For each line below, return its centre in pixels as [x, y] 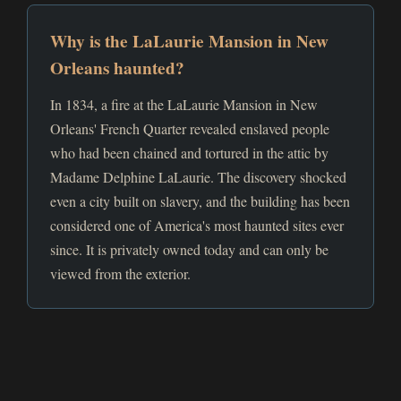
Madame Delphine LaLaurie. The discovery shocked [198, 177]
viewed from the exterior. [120, 273]
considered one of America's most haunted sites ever [197, 225]
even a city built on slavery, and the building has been [200, 201]
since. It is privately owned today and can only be [189, 249]
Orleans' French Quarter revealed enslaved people [190, 128]
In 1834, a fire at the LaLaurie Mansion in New [184, 104]
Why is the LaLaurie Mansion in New [189, 41]
